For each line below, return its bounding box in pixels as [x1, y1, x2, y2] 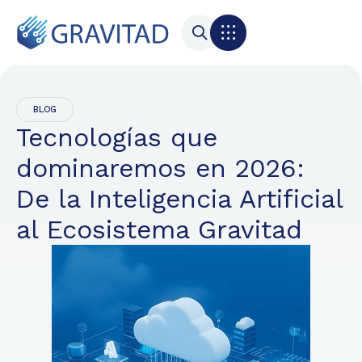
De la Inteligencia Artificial [16, 183, 343, 214]
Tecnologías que [16, 122, 217, 153]
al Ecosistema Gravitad [16, 214, 302, 245]
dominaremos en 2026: [16, 153, 305, 183]
